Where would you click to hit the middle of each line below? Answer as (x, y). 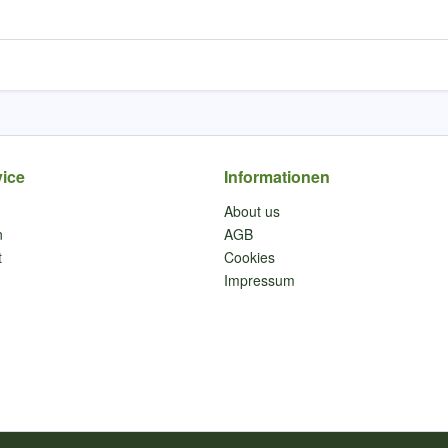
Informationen (277, 176)
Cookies (249, 257)
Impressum (259, 280)
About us (252, 211)
